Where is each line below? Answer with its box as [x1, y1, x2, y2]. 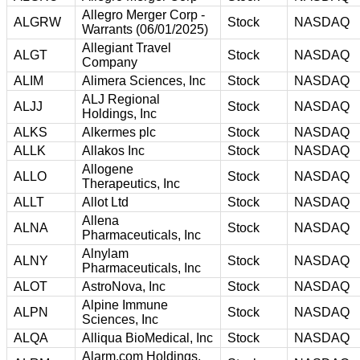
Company [82, 55, 137, 69]
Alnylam [82, 246, 129, 260]
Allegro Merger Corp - [82, 7, 205, 22]
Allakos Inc [82, 143, 145, 157]
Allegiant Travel [82, 40, 171, 55]
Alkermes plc [82, 125, 156, 139]
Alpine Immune [82, 297, 168, 312]
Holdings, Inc [82, 106, 157, 121]
